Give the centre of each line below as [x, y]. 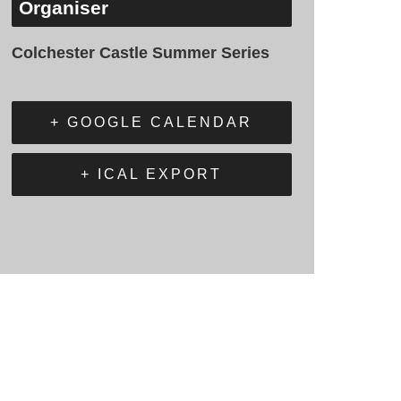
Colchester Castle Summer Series [140, 52]
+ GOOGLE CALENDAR [152, 123]
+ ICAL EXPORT [152, 175]
